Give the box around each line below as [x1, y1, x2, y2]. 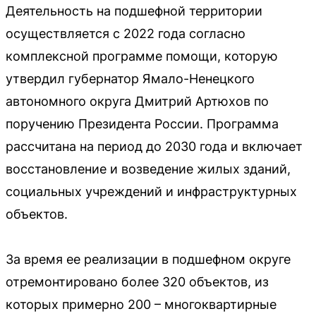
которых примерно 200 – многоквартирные [6, 297, 276, 312]
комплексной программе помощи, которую [6, 49, 278, 63]
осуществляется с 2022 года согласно [6, 26, 245, 41]
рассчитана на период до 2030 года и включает [6, 139, 303, 154]
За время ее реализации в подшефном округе [6, 252, 291, 267]
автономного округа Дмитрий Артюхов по [6, 94, 269, 109]
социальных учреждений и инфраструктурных [6, 184, 297, 199]
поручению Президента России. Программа [6, 116, 279, 131]
